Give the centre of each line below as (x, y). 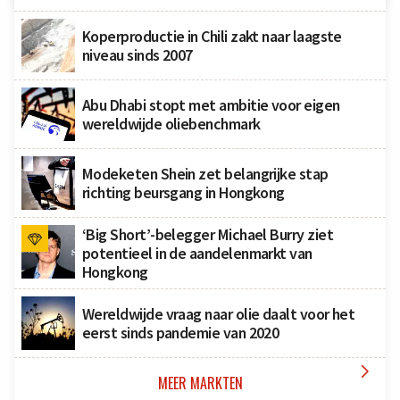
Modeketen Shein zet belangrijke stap (205, 174)
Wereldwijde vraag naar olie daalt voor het (219, 314)
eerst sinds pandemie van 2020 (181, 333)
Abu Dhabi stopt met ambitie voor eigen (211, 105)
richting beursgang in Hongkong (183, 193)
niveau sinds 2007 (137, 55)
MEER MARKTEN (200, 383)
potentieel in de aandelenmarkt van (197, 254)
